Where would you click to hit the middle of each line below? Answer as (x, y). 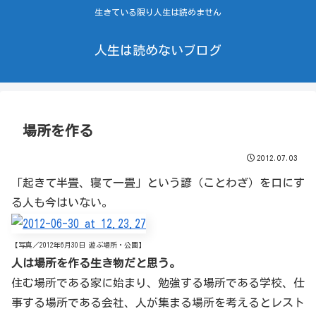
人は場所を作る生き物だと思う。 (96, 263)
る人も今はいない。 (62, 203)
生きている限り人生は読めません (158, 12)
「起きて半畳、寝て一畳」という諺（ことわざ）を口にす (158, 183)
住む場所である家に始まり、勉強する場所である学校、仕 (158, 283)
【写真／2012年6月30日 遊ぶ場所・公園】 (78, 245)
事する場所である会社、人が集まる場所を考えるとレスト (158, 303)
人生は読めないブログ (158, 50)
